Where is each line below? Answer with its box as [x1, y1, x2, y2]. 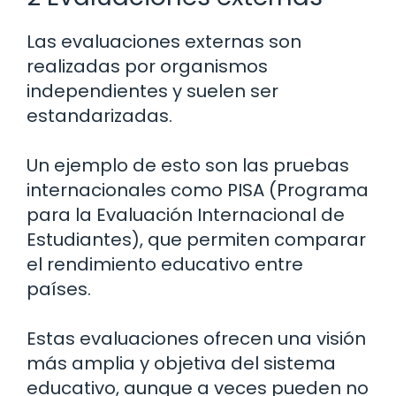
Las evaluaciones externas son [27, 28, 301, 54]
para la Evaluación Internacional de [27, 202, 345, 227]
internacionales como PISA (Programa [27, 177, 369, 202]
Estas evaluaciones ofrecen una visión [27, 325, 366, 351]
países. [27, 276, 91, 301]
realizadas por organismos [27, 53, 268, 79]
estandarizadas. [27, 103, 172, 128]
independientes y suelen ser [27, 78, 278, 103]
